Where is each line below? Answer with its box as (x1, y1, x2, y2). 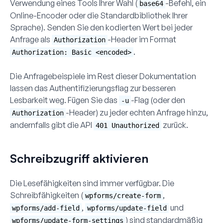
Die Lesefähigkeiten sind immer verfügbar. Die (10, 178, 174, 188)
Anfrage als (10, 34, 52, 44)
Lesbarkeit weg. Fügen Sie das (10, 95, 119, 105)
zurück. (161, 119, 188, 130)
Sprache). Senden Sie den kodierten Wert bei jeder (10, 22, 193, 32)
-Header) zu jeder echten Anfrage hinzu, (66, 107, 208, 117)
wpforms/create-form (85, 191, 161, 200)
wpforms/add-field (12, 204, 80, 212)
